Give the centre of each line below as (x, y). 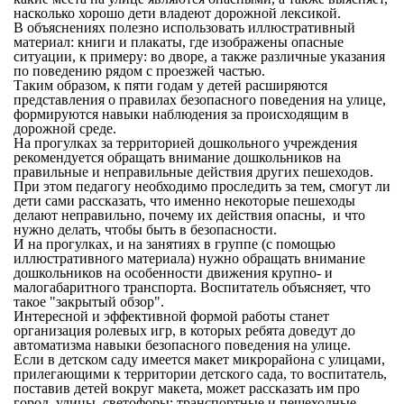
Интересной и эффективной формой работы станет (171, 317)
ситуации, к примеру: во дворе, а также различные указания (199, 57)
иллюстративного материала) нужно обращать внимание (189, 259)
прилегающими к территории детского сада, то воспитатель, (200, 374)
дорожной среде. (64, 129)
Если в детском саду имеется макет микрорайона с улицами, (199, 360)
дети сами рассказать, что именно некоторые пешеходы (184, 201)
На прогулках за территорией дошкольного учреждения (185, 143)
